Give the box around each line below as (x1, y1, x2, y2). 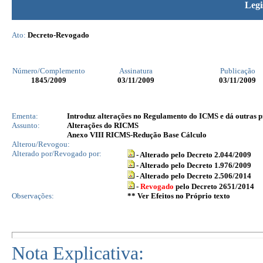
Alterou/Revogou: (12, 140, 70, 149)
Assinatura (119, 66, 153, 75)
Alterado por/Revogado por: (12, 149, 102, 158)
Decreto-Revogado (28, 31, 89, 39)
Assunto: (12, 121, 40, 130)
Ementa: (12, 112, 38, 120)
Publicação (220, 66, 255, 75)
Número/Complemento (12, 66, 85, 75)
